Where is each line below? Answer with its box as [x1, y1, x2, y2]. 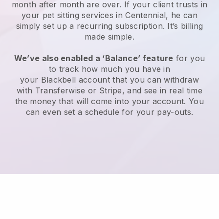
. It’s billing [162, 21, 203, 31]
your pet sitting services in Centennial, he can [21, 10, 198, 21]
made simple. [85, 32, 134, 42]
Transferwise [35, 86, 86, 96]
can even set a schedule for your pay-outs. [25, 107, 194, 117]
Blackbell [41, 75, 76, 85]
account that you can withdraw [76, 75, 199, 85]
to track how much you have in [48, 64, 171, 74]
